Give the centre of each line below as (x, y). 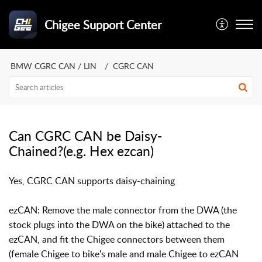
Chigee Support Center (103, 25)
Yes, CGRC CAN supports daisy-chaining (92, 181)
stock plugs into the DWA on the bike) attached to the (119, 225)
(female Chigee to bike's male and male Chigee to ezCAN (124, 254)
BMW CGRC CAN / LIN (54, 66)
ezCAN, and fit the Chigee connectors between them (117, 239)
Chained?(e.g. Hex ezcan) (81, 151)
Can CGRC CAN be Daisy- (86, 136)
